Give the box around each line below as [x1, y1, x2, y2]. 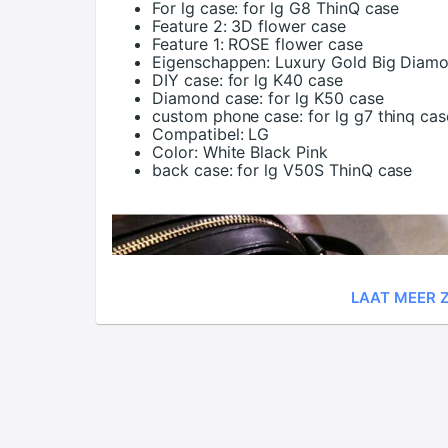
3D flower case [231, 16, 346, 36]
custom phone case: [152, 106, 304, 126]
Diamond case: [152, 88, 264, 108]
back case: [152, 160, 233, 180]
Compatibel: [152, 124, 244, 144]
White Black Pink [202, 142, 328, 162]
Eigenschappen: [152, 52, 271, 72]
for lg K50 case [268, 88, 384, 108]
